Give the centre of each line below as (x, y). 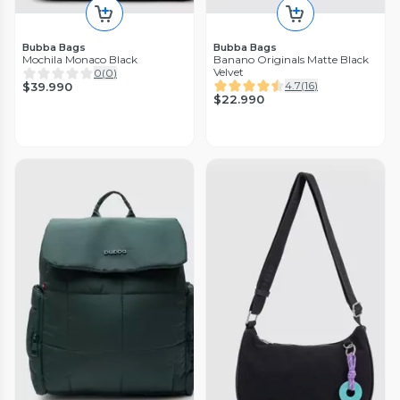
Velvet (229, 71)
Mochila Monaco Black (80, 59)
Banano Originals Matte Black (291, 59)
